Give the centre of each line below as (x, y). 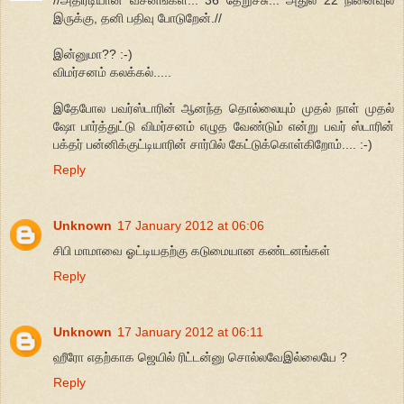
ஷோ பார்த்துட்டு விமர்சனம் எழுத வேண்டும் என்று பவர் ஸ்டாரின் (224, 127)
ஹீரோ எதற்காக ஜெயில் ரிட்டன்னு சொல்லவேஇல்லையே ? (200, 358)
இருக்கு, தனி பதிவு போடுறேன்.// (138, 18)
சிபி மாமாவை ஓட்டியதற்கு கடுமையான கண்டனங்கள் (192, 251)
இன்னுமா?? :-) (93, 55)
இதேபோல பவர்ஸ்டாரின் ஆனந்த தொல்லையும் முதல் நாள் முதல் (224, 109)
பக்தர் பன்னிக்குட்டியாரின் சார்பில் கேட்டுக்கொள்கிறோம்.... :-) (213, 145)
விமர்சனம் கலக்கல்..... (112, 73)
